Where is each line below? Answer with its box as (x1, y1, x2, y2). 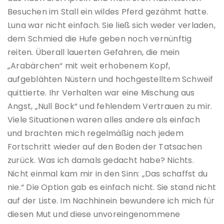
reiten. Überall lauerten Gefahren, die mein (7, 46, 180, 58)
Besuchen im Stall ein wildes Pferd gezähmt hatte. (7, 5, 208, 17)
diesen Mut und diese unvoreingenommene (7, 208, 180, 220)
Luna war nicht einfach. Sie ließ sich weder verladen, (7, 19, 215, 31)
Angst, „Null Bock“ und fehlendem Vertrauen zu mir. (7, 100, 212, 112)
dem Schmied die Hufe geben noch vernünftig (7, 32, 192, 44)
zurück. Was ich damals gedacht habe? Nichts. (7, 154, 194, 166)
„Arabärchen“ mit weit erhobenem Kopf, (7, 59, 170, 71)
